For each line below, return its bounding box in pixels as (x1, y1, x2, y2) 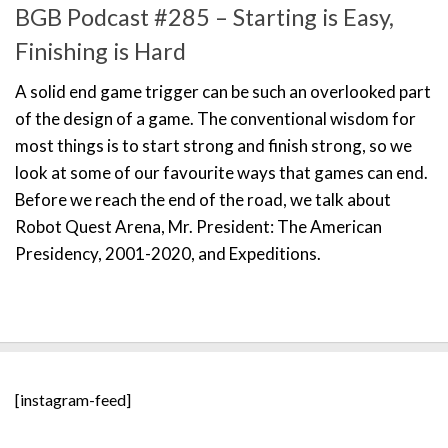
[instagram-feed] (15, 390, 131, 410)
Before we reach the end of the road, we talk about (15, 189, 391, 211)
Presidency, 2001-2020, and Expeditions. (15, 243, 321, 265)
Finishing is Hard (15, 37, 186, 66)
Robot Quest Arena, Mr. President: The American (15, 216, 382, 238)
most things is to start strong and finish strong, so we (15, 135, 412, 157)
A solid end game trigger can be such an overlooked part (15, 81, 431, 103)
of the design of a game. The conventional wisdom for (15, 108, 416, 130)
